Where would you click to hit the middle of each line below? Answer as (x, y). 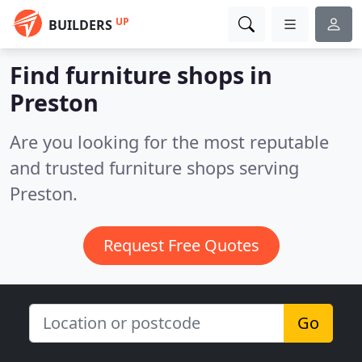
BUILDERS (80, 25)
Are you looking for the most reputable (169, 142)
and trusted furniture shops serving (154, 168)
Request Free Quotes (181, 245)
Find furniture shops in (141, 75)
